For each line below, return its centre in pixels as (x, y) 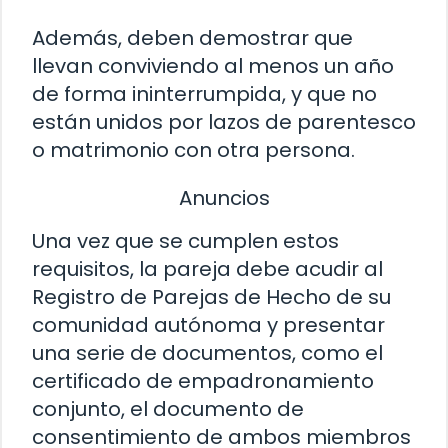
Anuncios (224, 197)
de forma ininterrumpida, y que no (204, 93)
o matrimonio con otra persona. (193, 149)
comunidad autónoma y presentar (208, 325)
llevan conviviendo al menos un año (213, 65)
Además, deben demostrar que (192, 37)
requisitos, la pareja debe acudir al (207, 269)
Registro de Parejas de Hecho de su (211, 297)
